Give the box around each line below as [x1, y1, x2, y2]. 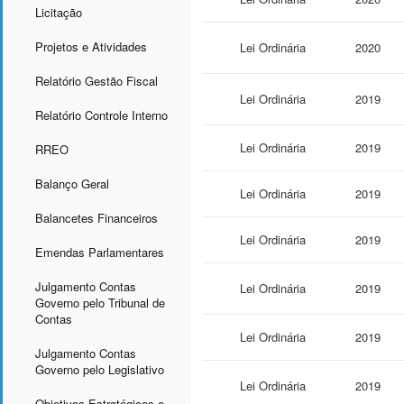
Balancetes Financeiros [35, 209, 158, 226]
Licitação [35, 4, 82, 21]
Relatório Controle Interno [35, 106, 168, 124]
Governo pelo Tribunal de [35, 294, 165, 311]
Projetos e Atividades [35, 38, 147, 55]
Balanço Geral [35, 175, 109, 192]
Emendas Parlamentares [35, 243, 164, 261]
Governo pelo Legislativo [35, 361, 164, 378]
